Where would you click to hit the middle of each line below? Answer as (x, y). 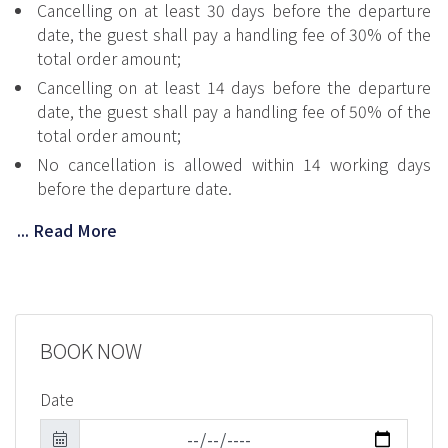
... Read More (67, 230)
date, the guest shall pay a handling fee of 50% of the (233, 110)
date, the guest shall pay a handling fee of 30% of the (233, 33)
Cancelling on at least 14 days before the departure (233, 86)
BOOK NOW (91, 351)
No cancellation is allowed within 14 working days (233, 163)
